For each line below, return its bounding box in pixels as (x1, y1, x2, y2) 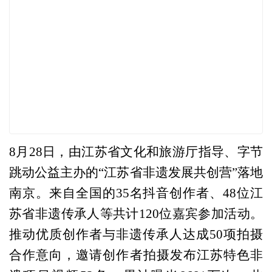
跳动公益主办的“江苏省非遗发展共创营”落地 (9, 165, 263, 179)
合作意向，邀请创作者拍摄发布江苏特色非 (9, 248, 263, 262)
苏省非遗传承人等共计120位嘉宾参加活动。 (9, 206, 263, 220)
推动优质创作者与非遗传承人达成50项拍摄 (9, 227, 263, 241)
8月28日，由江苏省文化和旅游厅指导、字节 (9, 144, 263, 158)
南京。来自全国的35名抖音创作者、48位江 (9, 186, 263, 200)
